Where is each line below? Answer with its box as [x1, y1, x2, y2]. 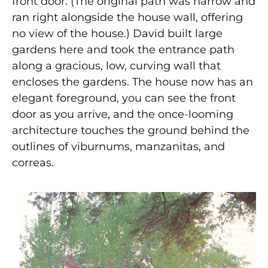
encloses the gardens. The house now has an [12, 75, 253, 89]
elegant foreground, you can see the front [12, 91, 236, 105]
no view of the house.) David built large [12, 26, 223, 40]
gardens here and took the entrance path [12, 42, 234, 56]
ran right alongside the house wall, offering [12, 10, 243, 24]
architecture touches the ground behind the [12, 123, 249, 137]
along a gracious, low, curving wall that [12, 59, 221, 72]
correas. [12, 156, 54, 169]
